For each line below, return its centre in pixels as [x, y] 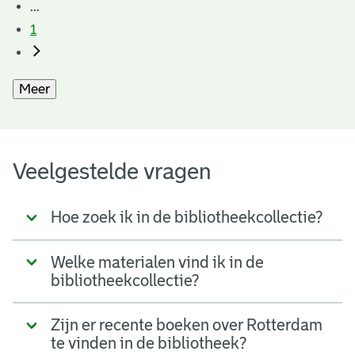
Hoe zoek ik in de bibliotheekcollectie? [187, 218]
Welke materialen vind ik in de [157, 262]
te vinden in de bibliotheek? [149, 344]
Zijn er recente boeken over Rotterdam [187, 325]
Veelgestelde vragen [112, 171]
